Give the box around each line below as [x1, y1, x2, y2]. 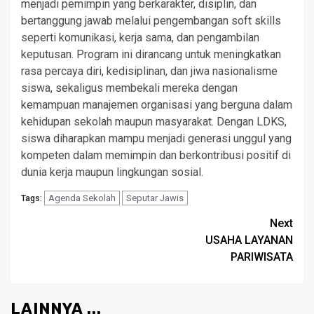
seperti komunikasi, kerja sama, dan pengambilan [21, 31, 259, 45]
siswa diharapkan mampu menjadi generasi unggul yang [21, 132, 292, 146]
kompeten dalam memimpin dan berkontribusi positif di [21, 149, 291, 163]
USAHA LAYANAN [205, 233, 293, 247]
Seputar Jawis [126, 193, 184, 204]
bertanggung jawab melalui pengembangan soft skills [21, 14, 281, 28]
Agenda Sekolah [48, 193, 116, 204]
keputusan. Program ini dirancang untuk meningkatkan [21, 48, 281, 62]
